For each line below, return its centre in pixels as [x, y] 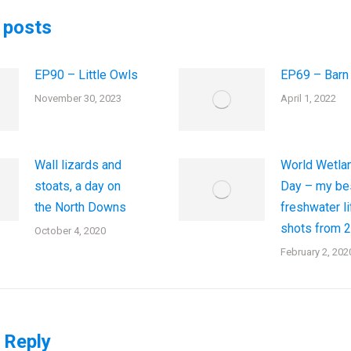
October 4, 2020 [70, 231]
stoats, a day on [78, 186]
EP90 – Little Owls [86, 75]
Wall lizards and [78, 165]
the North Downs [80, 207]
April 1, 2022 [308, 98]
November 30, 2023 [78, 98]
